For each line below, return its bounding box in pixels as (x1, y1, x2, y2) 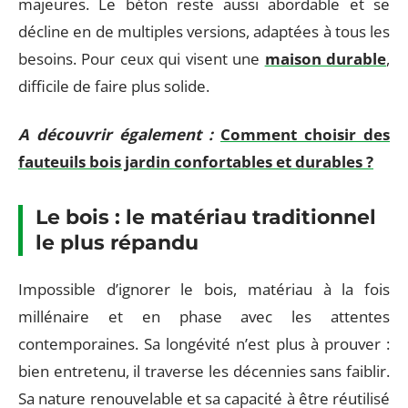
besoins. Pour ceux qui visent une (18, 48, 265, 70)
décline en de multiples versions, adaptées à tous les (18, 21, 390, 43)
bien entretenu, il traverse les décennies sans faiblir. (18, 361, 390, 382)
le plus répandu (36, 229, 199, 255)
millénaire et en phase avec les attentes (18, 306, 390, 328)
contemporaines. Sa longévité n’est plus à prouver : (18, 333, 390, 355)
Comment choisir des (220, 123, 390, 145)
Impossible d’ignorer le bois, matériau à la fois (18, 279, 390, 301)
